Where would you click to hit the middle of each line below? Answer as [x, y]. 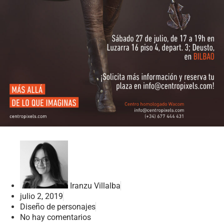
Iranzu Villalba [95, 185]
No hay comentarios [55, 217]
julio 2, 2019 [41, 196]
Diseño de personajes [58, 206]
